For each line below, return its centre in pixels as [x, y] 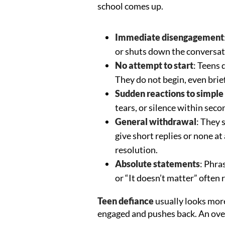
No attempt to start [154, 65]
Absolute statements [158, 164]
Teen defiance [126, 201]
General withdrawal [156, 122]
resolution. [137, 150]
